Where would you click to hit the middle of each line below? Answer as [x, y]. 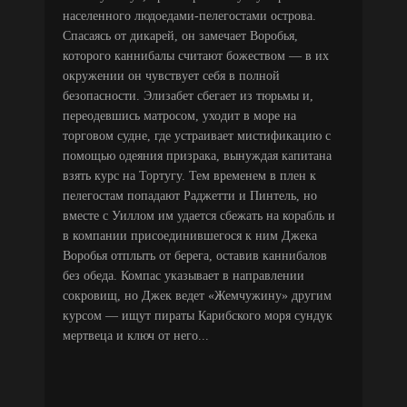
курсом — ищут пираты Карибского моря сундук [198, 315]
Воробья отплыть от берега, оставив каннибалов [195, 255]
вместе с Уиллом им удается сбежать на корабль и [199, 215]
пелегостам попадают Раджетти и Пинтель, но [190, 195]
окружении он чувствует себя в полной [171, 75]
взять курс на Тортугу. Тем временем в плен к [189, 175]
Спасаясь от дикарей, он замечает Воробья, [180, 35]
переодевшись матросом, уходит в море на [179, 115]
